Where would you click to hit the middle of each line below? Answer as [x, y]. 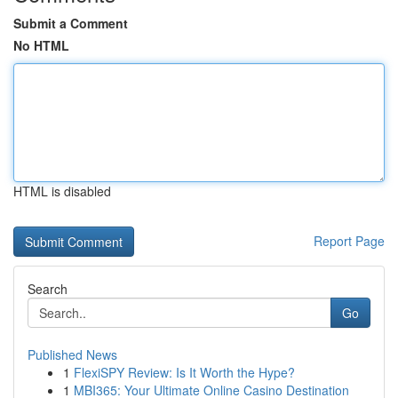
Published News [72, 354]
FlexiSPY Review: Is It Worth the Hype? [184, 372]
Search [48, 289]
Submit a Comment [71, 23]
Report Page [349, 241]
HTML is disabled [62, 191]
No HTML [41, 45]
